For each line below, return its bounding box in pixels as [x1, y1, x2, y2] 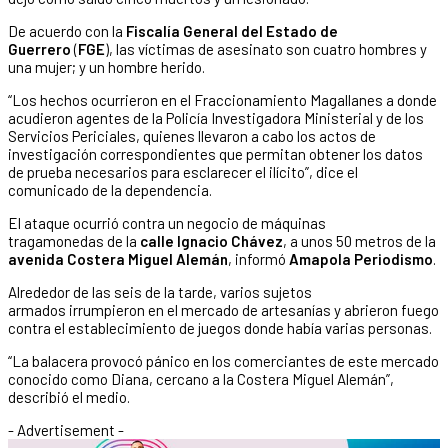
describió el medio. [8, 387, 130, 406]
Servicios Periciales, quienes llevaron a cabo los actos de [8, 126, 376, 145]
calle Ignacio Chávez [140, 231, 283, 250]
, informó [228, 249, 289, 268]
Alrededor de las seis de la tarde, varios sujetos [8, 282, 312, 301]
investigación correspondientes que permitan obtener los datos [8, 144, 423, 163]
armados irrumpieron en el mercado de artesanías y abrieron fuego [8, 300, 439, 319]
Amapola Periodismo [289, 249, 433, 268]
